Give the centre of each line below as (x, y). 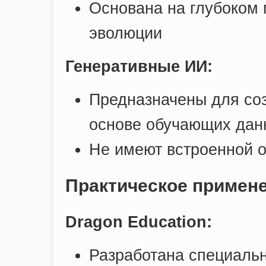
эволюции (126, 33)
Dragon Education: (139, 222)
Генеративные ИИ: (139, 66)
